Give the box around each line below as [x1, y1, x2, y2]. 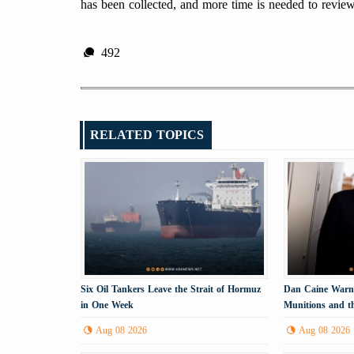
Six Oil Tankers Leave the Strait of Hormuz [81, 280, 261, 298]
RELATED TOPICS [90, 122, 204, 148]
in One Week [81, 296, 134, 314]
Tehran [284, 311, 314, 330]
